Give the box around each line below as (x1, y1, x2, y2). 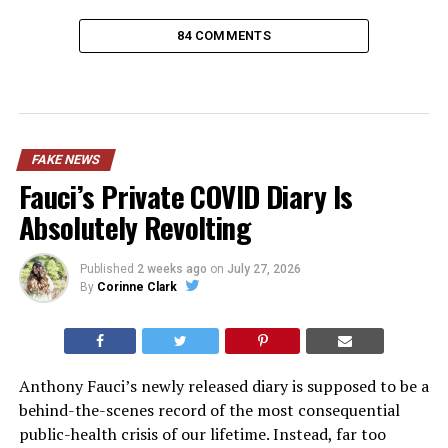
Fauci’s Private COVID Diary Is (18, 175, 353, 218)
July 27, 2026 (226, 262, 301, 277)
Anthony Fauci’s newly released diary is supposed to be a (18, 375, 429, 398)
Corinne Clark (96, 280, 177, 295)
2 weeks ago (136, 262, 207, 277)
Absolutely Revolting (18, 206, 252, 249)
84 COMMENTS (177, 28, 271, 44)
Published (79, 262, 134, 277)
